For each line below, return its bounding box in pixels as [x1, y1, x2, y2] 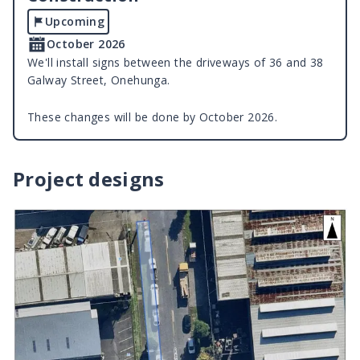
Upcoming [45, 14, 105, 30]
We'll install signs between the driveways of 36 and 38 [27, 55, 324, 71]
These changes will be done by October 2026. [27, 109, 278, 125]
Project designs [13, 166, 165, 193]
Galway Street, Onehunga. [27, 72, 170, 88]
